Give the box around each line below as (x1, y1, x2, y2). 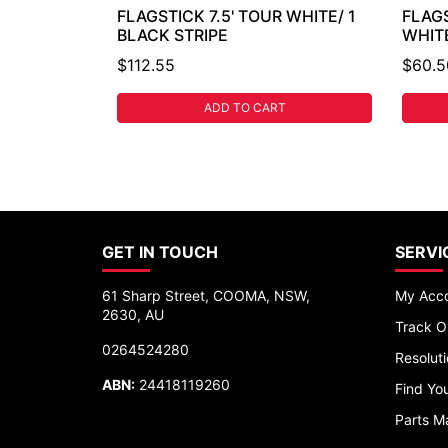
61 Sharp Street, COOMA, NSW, (102, 286, 310, 304)
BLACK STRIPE (117, 24, 228, 45)
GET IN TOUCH (102, 241, 218, 262)
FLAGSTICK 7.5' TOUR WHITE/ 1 (117, 5, 356, 26)
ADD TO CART (203, 99, 286, 115)
